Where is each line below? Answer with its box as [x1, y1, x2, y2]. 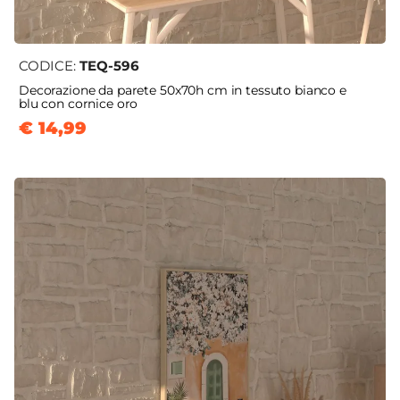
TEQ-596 [79, 57, 139, 75]
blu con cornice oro [19, 96, 138, 112]
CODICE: [19, 57, 79, 75]
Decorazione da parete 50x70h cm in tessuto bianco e [19, 82, 346, 99]
